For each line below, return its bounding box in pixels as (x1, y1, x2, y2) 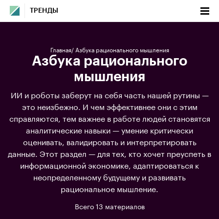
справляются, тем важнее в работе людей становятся (9, 111, 210, 124)
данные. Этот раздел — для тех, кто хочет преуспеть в (8, 147, 211, 159)
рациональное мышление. (61, 182, 158, 194)
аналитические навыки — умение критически (26, 123, 193, 135)
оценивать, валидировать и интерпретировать (22, 135, 197, 147)
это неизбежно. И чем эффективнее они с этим (22, 100, 197, 112)
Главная (50, 44, 71, 54)
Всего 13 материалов (74, 200, 145, 211)
